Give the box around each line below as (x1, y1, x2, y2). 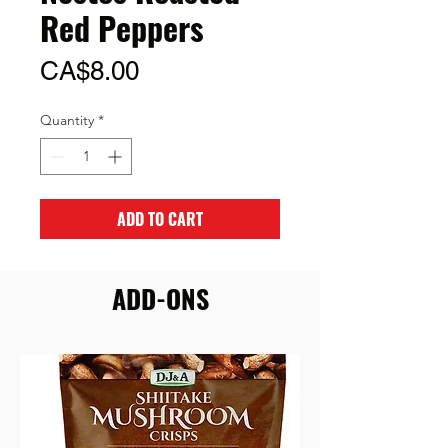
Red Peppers (40, 4, 204, 51)
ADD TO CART (117, 207, 203, 231)
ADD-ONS (111, 279, 209, 318)
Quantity (40, 111, 94, 129)
